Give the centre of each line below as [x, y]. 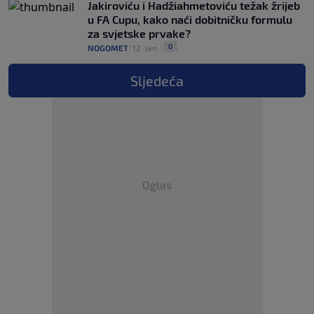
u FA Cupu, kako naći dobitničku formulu [190, 19]
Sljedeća [157, 81]
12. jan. [146, 48]
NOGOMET [108, 48]
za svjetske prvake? [139, 33]
